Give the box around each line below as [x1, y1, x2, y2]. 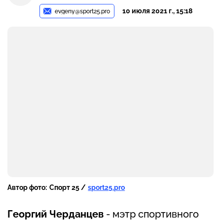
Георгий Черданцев [7, 208, 104, 220]
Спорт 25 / [49, 183, 86, 191]
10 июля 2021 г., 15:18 [122, 6, 193, 15]
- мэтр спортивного [104, 208, 199, 220]
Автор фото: [7, 183, 47, 191]
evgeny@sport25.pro [55, 7, 110, 15]
